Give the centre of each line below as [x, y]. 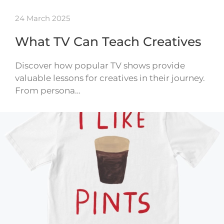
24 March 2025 [42, 18]
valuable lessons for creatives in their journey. [110, 78]
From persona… [48, 91]
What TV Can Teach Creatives [108, 42]
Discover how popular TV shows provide [100, 66]
